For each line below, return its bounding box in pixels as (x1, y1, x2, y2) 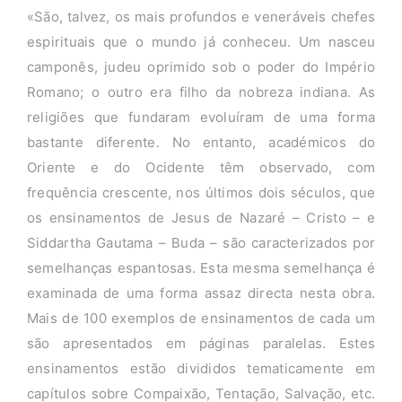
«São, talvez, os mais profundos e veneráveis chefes (26, 8, 376, 26)
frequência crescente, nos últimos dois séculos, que (26, 184, 376, 202)
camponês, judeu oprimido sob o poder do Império (26, 58, 376, 76)
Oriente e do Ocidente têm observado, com (26, 159, 376, 177)
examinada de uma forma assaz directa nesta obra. (26, 284, 376, 302)
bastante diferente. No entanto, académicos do (26, 134, 376, 152)
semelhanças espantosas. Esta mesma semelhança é (26, 259, 376, 277)
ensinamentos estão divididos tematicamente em (26, 360, 376, 378)
